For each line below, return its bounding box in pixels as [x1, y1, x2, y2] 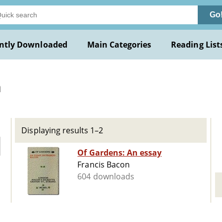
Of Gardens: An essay [77, 147, 162, 159]
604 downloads [77, 171, 134, 182]
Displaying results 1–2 [21, 125, 104, 136]
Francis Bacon [77, 159, 130, 170]
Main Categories [87, 39, 152, 50]
